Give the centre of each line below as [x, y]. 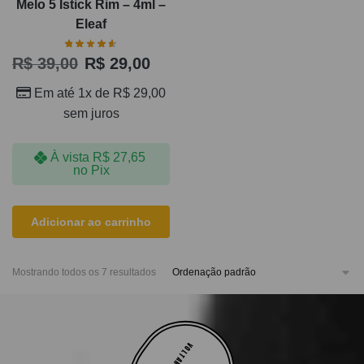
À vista [69, 157]
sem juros [91, 113]
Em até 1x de [74, 93]
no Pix [91, 170]
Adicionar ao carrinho [91, 222]
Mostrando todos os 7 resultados [84, 273]
